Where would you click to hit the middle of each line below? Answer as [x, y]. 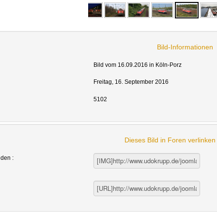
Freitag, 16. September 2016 [131, 82]
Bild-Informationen [185, 47]
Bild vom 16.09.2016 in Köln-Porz [137, 65]
